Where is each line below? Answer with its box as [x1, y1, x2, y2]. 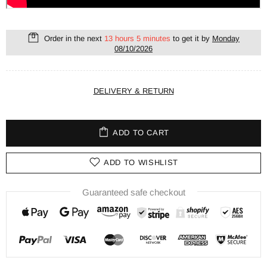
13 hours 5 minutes [104, 33, 170, 43]
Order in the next [42, 33, 104, 43]
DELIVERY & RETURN [93, 86, 174, 95]
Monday [212, 33, 240, 43]
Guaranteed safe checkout [82, 187, 185, 197]
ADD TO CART [112, 128, 170, 138]
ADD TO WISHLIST [104, 158, 178, 167]
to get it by [170, 33, 212, 43]
